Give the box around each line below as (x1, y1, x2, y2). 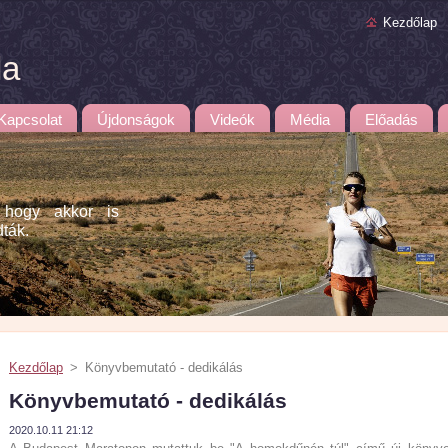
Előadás (365, 112, 418, 128)
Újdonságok (97, 112, 175, 128)
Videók (210, 112, 255, 128)
